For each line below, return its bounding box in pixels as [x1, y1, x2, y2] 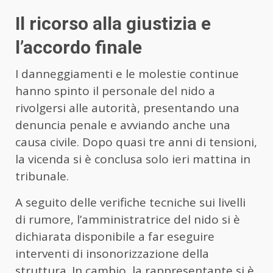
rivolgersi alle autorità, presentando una [15, 100, 239, 116]
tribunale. [15, 168, 69, 185]
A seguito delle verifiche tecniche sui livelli [15, 194, 246, 211]
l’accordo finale [15, 37, 142, 58]
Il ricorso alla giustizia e [15, 13, 211, 35]
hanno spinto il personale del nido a [15, 83, 215, 99]
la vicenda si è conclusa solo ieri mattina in [15, 151, 250, 168]
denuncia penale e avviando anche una [15, 117, 230, 133]
